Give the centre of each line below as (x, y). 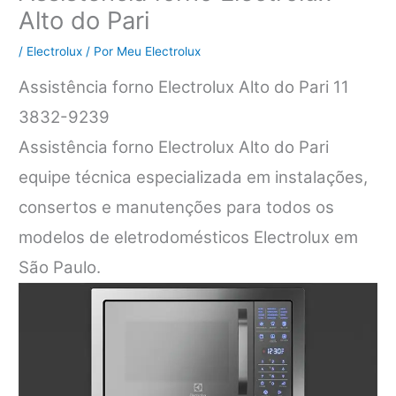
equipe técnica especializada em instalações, (194, 178)
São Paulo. (60, 268)
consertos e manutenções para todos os (177, 208)
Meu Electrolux (159, 52)
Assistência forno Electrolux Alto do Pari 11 (184, 88)
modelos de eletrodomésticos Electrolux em (189, 238)
